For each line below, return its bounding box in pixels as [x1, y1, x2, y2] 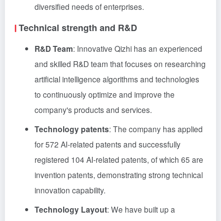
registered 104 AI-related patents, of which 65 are [35, 154, 203, 165]
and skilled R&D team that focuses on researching [35, 58, 206, 69]
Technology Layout [35, 204, 107, 215]
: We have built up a [107, 204, 175, 215]
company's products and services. [35, 104, 152, 115]
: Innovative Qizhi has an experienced [73, 43, 202, 54]
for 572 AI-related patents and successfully [35, 139, 181, 149]
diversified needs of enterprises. [35, 1, 144, 12]
